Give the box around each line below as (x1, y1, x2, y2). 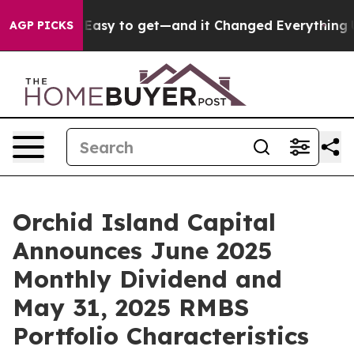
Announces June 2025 (13, 235, 272, 265)
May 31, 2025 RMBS (13, 292, 249, 322)
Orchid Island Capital (13, 207, 276, 237)
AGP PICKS (9, 18, 73, 32)
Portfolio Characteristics (13, 321, 309, 351)
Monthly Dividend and (13, 264, 282, 294)
